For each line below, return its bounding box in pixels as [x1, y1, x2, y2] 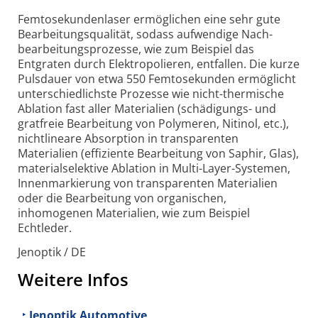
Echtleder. [18, 220, 72, 236]
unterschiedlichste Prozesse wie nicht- [18, 86, 223, 102]
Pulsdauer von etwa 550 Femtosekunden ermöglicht [18, 71, 296, 87]
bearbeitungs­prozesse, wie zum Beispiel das [18, 41, 254, 57]
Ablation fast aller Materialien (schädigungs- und [18, 101, 276, 117]
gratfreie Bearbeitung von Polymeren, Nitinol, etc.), [18, 116, 289, 132]
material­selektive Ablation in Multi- [18, 160, 202, 177]
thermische [223, 86, 284, 102]
